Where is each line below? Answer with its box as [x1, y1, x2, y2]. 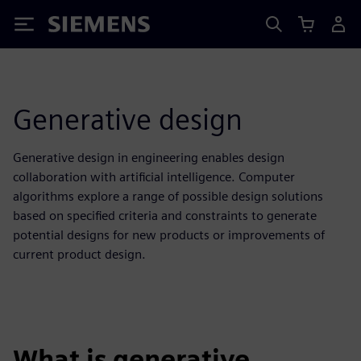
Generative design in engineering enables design [13, 150, 284, 165]
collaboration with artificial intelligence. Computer [13, 169, 295, 185]
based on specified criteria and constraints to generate [13, 208, 317, 223]
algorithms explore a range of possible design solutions [13, 189, 323, 204]
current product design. [13, 247, 146, 262]
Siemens [48, 19, 102, 35]
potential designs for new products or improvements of [13, 227, 325, 243]
